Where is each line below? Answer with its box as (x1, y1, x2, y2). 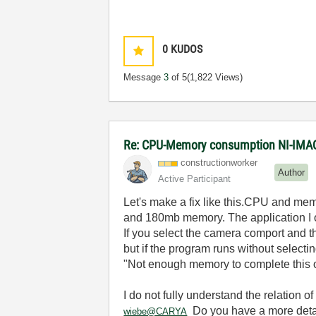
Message (123, 72, 164, 83)
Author (278, 166, 305, 178)
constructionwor (181, 157, 245, 168)
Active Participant (158, 174, 231, 184)
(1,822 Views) (187, 72, 243, 83)
